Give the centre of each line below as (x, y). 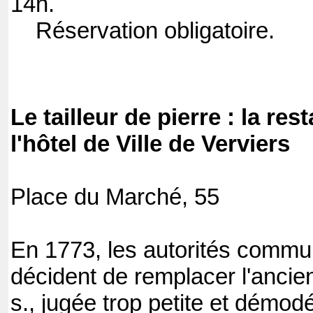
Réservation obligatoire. (143, 31)
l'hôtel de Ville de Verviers (150, 144)
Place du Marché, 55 (115, 197)
